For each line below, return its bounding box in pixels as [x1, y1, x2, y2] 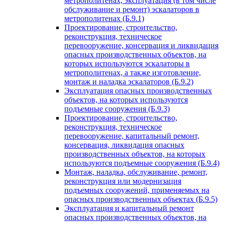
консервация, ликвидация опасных [64, 141, 184, 149]
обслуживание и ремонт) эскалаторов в [64, 5, 199, 14]
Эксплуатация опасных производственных [64, 86, 212, 95]
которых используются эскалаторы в [64, 59, 190, 68]
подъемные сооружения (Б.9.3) [64, 104, 170, 113]
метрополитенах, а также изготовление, [64, 68, 201, 77]
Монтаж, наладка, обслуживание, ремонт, [64, 168, 207, 176]
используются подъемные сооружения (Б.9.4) [64, 159, 219, 167]
